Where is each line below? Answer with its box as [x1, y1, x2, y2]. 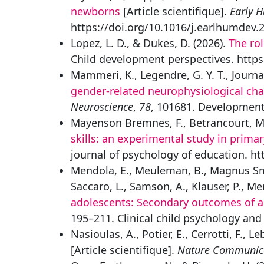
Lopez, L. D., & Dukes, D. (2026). [71, 36, 229, 50]
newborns [71, 4, 120, 18]
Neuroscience [71, 100, 133, 114]
